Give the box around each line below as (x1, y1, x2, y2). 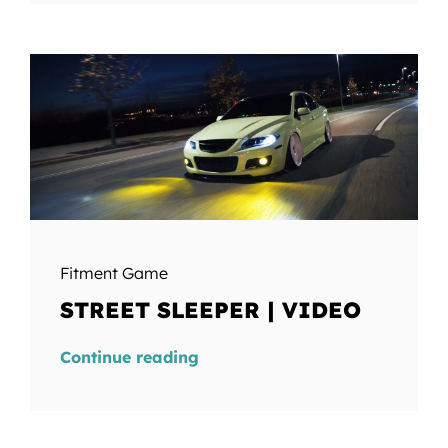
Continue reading (59, 347, 199, 368)
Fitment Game (59, 263, 168, 284)
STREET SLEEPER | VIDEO (59, 296, 361, 325)
